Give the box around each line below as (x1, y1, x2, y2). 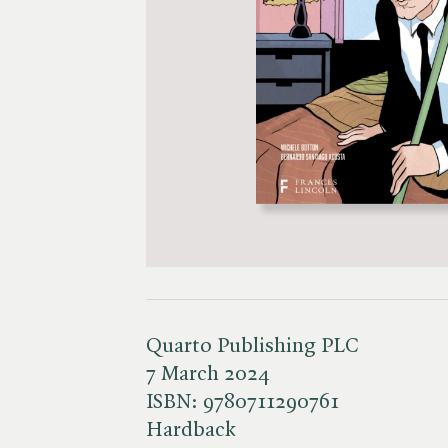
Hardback (146, 419, 236, 441)
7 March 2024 (146, 363, 270, 385)
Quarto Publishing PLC (146, 335, 359, 357)
